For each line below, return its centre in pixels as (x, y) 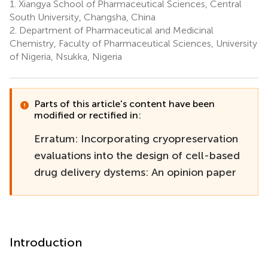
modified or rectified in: (88, 115)
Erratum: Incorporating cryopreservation (136, 138)
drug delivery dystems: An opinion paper (135, 172)
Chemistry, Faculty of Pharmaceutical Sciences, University (133, 43)
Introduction (46, 242)
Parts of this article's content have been (124, 103)
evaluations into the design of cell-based (137, 155)
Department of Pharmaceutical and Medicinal (115, 30)
